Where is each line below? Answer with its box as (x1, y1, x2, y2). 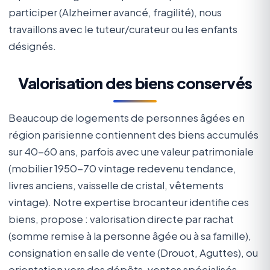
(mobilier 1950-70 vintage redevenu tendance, (8, 162, 236, 175)
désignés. (8, 40, 56, 53)
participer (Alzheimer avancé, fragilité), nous (8, 6, 222, 19)
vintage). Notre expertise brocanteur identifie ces (8, 196, 249, 209)
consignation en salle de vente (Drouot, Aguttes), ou (8, 246, 258, 260)
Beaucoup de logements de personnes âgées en (8, 111, 245, 125)
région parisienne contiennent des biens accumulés (8, 128, 259, 142)
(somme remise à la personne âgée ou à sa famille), (8, 230, 251, 243)
